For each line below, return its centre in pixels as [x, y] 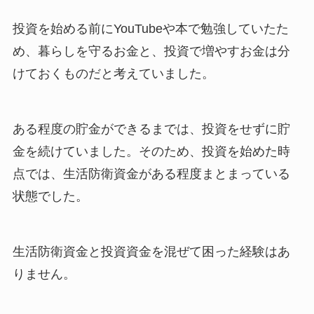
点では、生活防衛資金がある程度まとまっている [151, 174]
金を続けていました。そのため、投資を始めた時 [151, 152]
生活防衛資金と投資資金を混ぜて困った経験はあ [151, 251]
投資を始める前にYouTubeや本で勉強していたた [150, 29]
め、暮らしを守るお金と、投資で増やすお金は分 [151, 52]
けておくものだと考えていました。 [113, 74]
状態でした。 [50, 197]
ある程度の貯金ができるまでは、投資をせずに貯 [151, 129]
